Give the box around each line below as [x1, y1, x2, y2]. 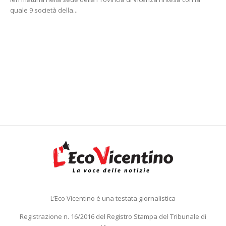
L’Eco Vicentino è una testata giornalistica [50, 193, 176, 203]
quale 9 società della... [10, 5, 78, 15]
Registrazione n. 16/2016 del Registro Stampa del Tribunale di [20, 211, 206, 221]
